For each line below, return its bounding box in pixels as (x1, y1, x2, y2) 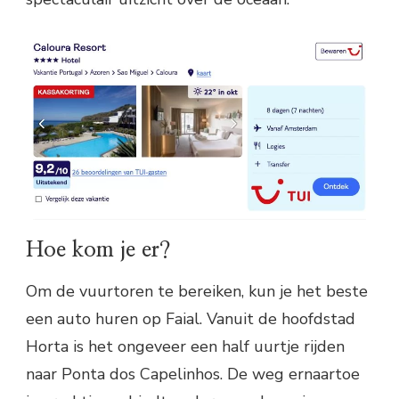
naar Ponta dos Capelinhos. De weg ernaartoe (26, 362, 360, 385)
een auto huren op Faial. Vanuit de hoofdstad (26, 307, 355, 330)
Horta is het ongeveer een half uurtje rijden (26, 335, 345, 357)
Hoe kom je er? (26, 240, 171, 262)
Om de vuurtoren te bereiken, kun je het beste (26, 280, 368, 302)
